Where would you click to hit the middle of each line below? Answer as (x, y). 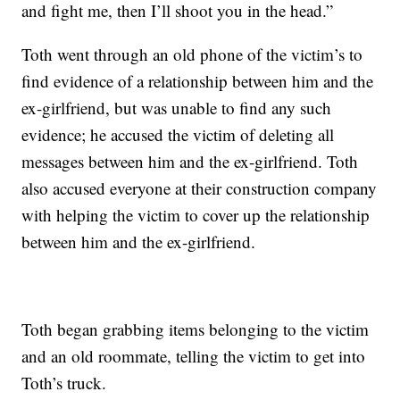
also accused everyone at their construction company (200, 187)
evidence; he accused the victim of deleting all (178, 134)
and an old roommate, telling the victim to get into (194, 355)
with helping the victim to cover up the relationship (196, 214)
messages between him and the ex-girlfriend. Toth (190, 161)
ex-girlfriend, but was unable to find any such (177, 107)
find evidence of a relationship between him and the (198, 80)
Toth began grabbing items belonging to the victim (196, 329)
